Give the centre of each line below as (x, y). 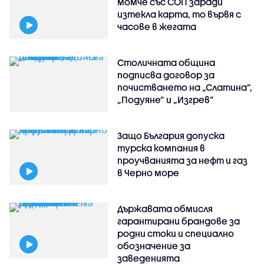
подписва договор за (166, 75)
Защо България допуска (171, 136)
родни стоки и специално (176, 234)
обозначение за (154, 246)
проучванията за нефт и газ (183, 161)
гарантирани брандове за (179, 221)
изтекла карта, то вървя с (179, 14)
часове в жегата (157, 27)
